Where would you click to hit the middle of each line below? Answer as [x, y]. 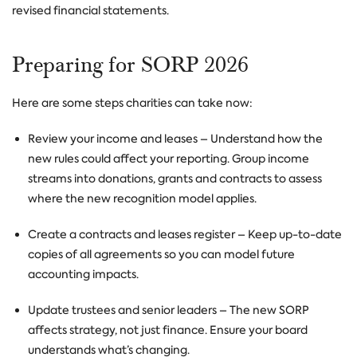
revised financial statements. [90, 10]
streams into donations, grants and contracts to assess [175, 178]
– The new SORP [263, 310]
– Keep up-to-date [288, 234]
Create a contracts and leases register [131, 234]
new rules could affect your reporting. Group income [169, 159]
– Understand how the [260, 139]
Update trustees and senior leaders [122, 310]
